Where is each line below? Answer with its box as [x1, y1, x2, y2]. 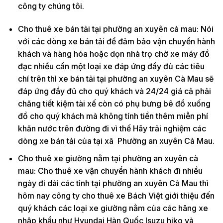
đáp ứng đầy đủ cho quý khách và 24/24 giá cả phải [17, 86, 211, 97]
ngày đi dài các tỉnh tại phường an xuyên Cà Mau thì [17, 178, 209, 188]
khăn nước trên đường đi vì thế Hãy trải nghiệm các [17, 123, 206, 134]
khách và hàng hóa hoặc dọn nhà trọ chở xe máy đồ [17, 49, 210, 59]
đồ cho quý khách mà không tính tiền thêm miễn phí [17, 111, 208, 121]
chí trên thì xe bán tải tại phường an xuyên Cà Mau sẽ [17, 74, 214, 84]
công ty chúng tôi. [17, 1, 84, 11]
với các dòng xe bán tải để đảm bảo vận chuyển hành [17, 36, 215, 47]
